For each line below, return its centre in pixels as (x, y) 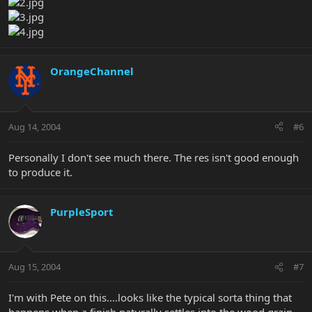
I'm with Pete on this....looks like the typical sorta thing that (150, 298)
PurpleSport (82, 211)
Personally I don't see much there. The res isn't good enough (154, 157)
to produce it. (40, 172)
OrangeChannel (92, 71)
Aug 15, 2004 (34, 267)
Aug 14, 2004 (34, 126)
